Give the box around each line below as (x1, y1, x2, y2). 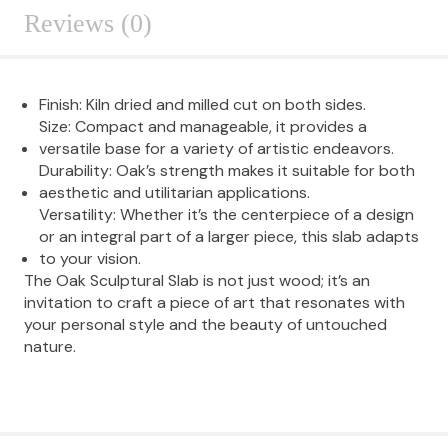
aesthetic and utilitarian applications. (39, 181, 310, 203)
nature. (24, 335, 76, 357)
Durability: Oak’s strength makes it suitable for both (39, 159, 415, 181)
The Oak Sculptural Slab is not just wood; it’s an (24, 269, 370, 291)
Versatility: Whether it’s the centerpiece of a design (39, 203, 414, 225)
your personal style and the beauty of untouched (24, 313, 387, 335)
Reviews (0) (24, 8, 152, 38)
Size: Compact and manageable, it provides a (39, 115, 367, 137)
